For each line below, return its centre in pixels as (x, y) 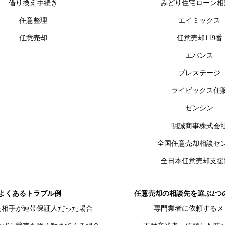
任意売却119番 (199, 38)
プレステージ (199, 73)
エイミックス (199, 21)
